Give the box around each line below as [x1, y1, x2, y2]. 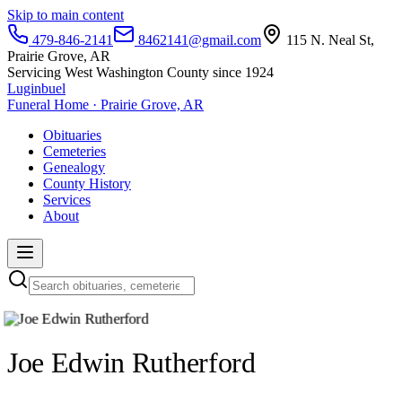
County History [43, 176, 131, 191]
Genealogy [43, 160, 105, 175]
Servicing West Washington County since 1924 [7, 65, 274, 80]
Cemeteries [43, 144, 106, 159]
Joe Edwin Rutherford [7, 346, 256, 380]
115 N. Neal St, [283, 32, 374, 48]
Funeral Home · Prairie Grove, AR [7, 97, 204, 112]
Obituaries [43, 127, 101, 143]
